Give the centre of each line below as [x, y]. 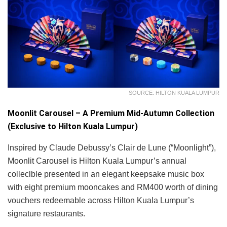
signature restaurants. [46, 214]
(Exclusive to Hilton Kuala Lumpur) [73, 127]
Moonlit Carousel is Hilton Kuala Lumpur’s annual [97, 161]
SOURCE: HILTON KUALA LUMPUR [174, 93]
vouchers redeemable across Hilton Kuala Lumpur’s [101, 201]
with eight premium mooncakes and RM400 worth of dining [113, 187]
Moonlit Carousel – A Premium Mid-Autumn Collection [111, 113]
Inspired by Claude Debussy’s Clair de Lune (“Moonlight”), [112, 148]
